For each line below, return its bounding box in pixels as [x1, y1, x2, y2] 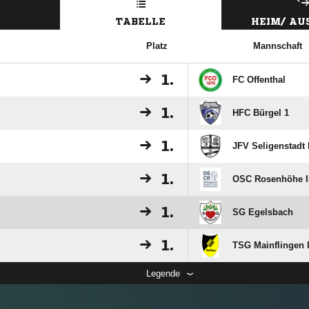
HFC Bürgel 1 [232, 108, 289, 118]
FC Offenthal [232, 74, 286, 85]
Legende [146, 268, 180, 279]
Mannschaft [252, 41, 302, 51]
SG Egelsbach [232, 207, 293, 217]
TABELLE [116, 17, 166, 26]
